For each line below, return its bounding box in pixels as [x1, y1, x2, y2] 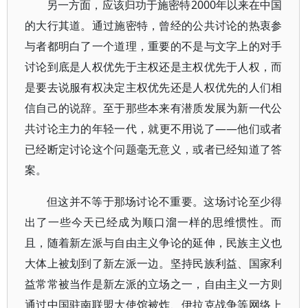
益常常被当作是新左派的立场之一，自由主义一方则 [25, 276, 283, 291]
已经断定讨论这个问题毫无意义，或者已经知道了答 [25, 142, 283, 157]
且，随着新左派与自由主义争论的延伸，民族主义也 [25, 235, 283, 250]
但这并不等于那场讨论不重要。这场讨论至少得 [47, 194, 283, 209]
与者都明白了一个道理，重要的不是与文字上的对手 [25, 38, 283, 54]
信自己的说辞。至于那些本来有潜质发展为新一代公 [25, 100, 283, 115]
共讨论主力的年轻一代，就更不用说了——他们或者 [25, 121, 283, 136]
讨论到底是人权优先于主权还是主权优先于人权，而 [25, 59, 283, 74]
